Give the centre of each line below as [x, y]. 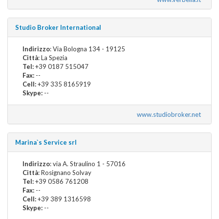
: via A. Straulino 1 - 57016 [88, 164]
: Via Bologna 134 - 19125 [88, 49]
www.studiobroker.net [170, 114]
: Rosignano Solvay [65, 172]
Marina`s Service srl [46, 142]
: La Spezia [53, 57]
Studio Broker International [58, 27]
